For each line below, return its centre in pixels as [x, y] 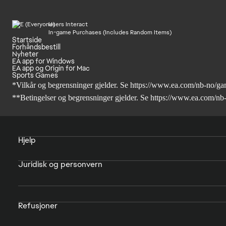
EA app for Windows [43, 61]
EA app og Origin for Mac [51, 68]
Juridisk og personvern [60, 164]
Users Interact [68, 24]
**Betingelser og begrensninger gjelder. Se [81, 98]
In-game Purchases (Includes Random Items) [110, 32]
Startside [27, 40]
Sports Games [35, 75]
